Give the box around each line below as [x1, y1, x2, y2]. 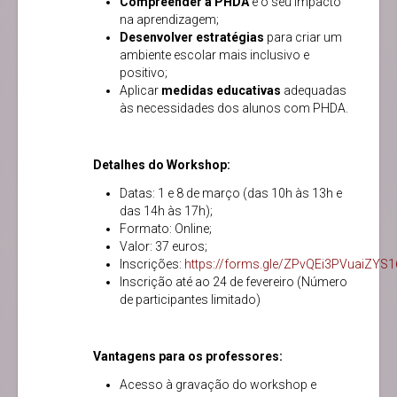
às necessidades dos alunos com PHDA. [120, 101, 348, 116]
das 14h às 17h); [120, 204, 213, 219]
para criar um [267, 30, 342, 45]
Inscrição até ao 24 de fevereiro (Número [120, 275, 347, 290]
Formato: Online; [120, 222, 212, 237]
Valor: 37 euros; [120, 239, 207, 254]
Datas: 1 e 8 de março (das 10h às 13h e [120, 186, 342, 201]
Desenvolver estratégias [120, 30, 267, 45]
